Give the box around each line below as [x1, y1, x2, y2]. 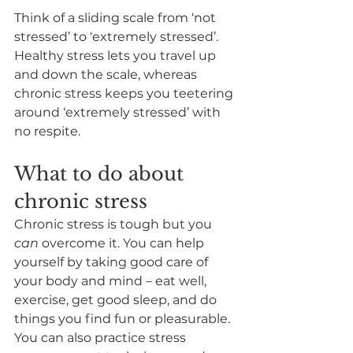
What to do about [14, 162, 189, 185]
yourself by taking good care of [14, 254, 211, 269]
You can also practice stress [14, 329, 189, 345]
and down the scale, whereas [14, 66, 200, 82]
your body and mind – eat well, [14, 273, 210, 288]
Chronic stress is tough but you [14, 216, 215, 232]
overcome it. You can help [42, 235, 207, 251]
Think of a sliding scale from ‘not [14, 9, 219, 25]
